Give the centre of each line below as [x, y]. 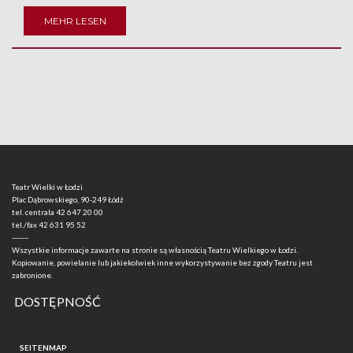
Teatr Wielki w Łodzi [47, 187]
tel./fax [25, 225]
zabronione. [32, 275]
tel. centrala [34, 212]
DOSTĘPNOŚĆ [58, 301]
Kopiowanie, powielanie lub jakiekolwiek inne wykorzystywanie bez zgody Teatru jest [162, 262]
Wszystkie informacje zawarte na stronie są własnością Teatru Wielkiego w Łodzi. [155, 250]
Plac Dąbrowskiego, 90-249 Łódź [68, 199]
